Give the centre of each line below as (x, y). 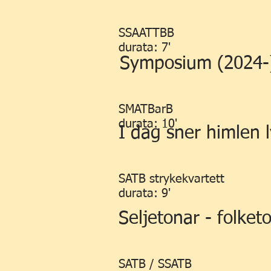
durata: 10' (148, 124)
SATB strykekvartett (171, 179)
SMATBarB (146, 109)
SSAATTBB (146, 33)
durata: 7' (145, 48)
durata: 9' (145, 194)
